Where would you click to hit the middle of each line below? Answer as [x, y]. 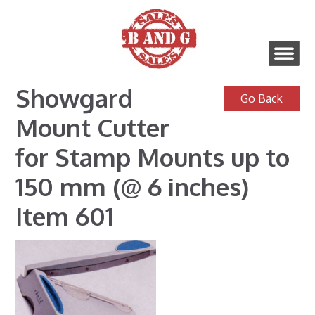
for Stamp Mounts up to [153, 156]
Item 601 [65, 216]
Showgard [75, 97]
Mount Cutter [93, 127]
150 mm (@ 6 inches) [133, 186]
